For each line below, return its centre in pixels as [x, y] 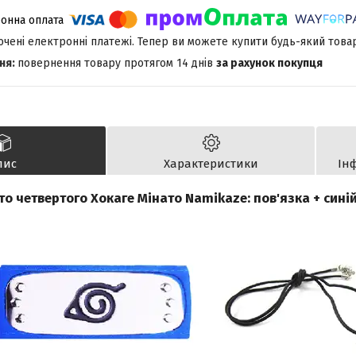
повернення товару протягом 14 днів [117, 64]
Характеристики [211, 164]
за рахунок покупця [269, 64]
